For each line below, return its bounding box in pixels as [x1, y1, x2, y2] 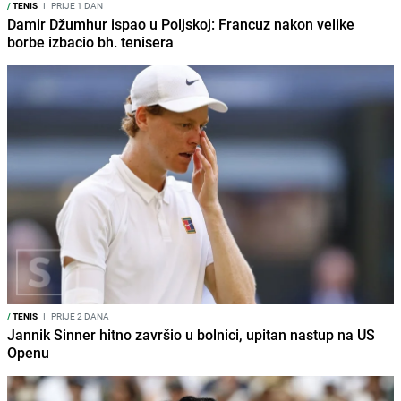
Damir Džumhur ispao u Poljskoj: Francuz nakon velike [7, 13, 354, 34]
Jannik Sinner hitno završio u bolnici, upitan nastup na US [7, 325, 375, 346]
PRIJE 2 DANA [49, 310, 109, 323]
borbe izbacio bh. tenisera [7, 31, 174, 52]
